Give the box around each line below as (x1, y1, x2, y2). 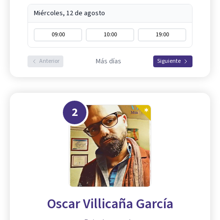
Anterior (39, 57, 59, 65)
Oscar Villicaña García (47, 194, 173, 214)
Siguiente (157, 57, 181, 65)
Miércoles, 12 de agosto (34, 8, 105, 18)
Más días (95, 56, 121, 66)
